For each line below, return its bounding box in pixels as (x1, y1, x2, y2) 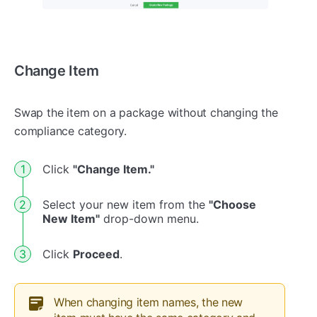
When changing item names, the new (54, 294, 243, 309)
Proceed (73, 246, 120, 261)
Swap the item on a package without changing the (14, 105, 278, 120)
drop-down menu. (100, 211, 199, 226)
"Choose (209, 197, 256, 212)
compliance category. (14, 123, 127, 138)
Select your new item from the (42, 197, 209, 212)
